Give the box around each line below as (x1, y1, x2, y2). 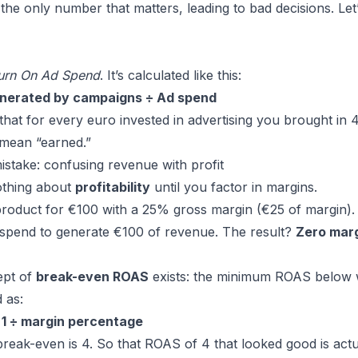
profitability (75, 179, 150, 195)
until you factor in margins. (150, 179, 317, 195)
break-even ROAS (36, 268, 149, 284)
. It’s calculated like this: (100, 67, 241, 83)
